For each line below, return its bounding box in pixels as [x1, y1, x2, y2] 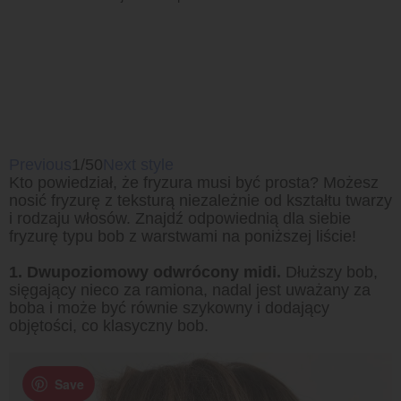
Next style [103, 156, 174, 174]
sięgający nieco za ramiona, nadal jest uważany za [9, 281, 371, 299]
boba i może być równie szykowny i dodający [9, 299, 329, 317]
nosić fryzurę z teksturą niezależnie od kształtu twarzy [9, 192, 392, 209]
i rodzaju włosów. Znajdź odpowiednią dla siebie [9, 209, 351, 227]
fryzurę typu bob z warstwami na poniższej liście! [9, 227, 356, 245]
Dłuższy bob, [281, 263, 378, 281]
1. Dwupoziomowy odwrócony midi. [9, 263, 281, 281]
